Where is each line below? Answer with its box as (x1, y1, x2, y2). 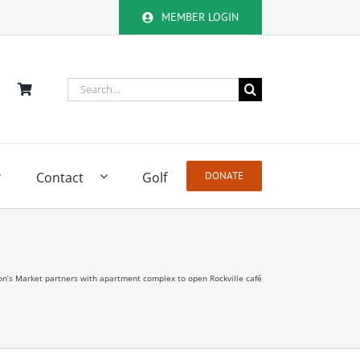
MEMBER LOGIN (162, 10, 239, 24)
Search (66, 77, 108, 96)
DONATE (205, 169, 243, 182)
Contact (35, 168, 84, 186)
